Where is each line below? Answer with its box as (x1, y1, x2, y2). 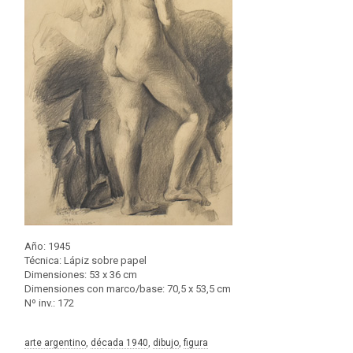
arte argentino (24, 337, 86, 349)
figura (184, 337, 208, 349)
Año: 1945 (24, 240, 70, 253)
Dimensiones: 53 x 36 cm (24, 269, 137, 281)
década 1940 (91, 337, 148, 349)
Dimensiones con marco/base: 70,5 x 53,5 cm (24, 283, 231, 295)
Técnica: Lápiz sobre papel (24, 255, 147, 267)
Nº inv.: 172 (24, 297, 74, 310)
